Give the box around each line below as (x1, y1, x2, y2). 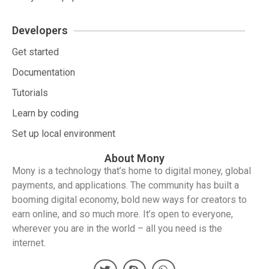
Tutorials (12, 87, 48, 99)
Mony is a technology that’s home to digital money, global (12, 165, 251, 177)
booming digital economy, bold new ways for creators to (12, 194, 247, 206)
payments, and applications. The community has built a (12, 180, 239, 192)
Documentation (12, 67, 75, 79)
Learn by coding (12, 107, 79, 119)
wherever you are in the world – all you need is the (12, 223, 222, 235)
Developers (12, 24, 68, 37)
